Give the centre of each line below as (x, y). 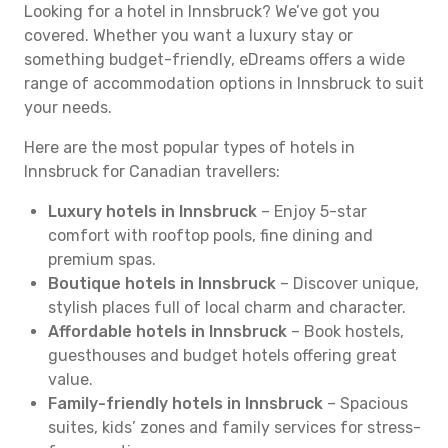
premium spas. (102, 259)
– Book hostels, (345, 331)
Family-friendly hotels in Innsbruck (185, 403)
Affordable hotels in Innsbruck (167, 331)
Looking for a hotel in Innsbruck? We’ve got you (202, 11)
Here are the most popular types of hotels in (189, 147)
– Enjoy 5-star (312, 211)
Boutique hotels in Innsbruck (162, 283)
